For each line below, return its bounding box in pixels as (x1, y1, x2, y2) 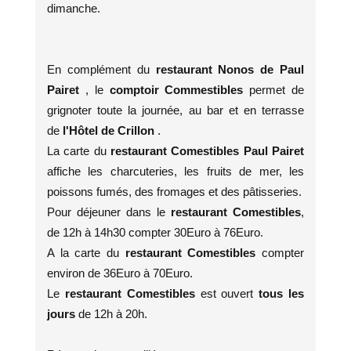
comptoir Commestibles (109, 83, 250, 96)
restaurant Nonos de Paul (155, 63, 304, 76)
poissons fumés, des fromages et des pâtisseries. (47, 185, 302, 198)
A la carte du (47, 246, 119, 259)
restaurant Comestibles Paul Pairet (110, 144, 304, 157)
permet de (249, 83, 305, 96)
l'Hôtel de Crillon (63, 124, 157, 137)
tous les (253, 287, 305, 300)
